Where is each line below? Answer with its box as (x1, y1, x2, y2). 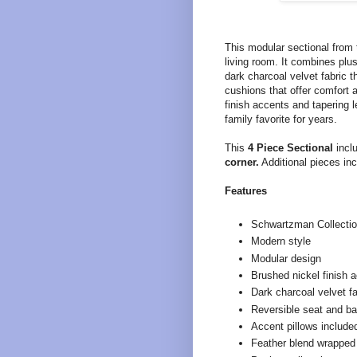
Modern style (251, 235, 311, 248)
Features (225, 184, 267, 197)
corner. (225, 155, 259, 168)
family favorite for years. (225, 112, 337, 125)
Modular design (251, 252, 321, 265)
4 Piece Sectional (248, 141, 333, 154)
